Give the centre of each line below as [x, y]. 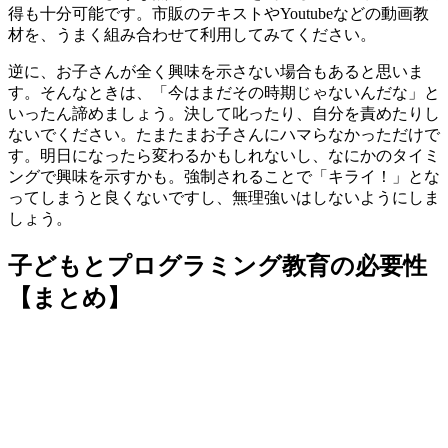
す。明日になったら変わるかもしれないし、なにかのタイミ [224, 155]
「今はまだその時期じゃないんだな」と [296, 92]
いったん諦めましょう [88, 113]
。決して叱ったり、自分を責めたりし [304, 113]
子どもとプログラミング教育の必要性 [217, 265]
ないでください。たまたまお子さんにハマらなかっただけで [224, 134]
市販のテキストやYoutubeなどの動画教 [290, 13]
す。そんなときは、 [80, 92]
